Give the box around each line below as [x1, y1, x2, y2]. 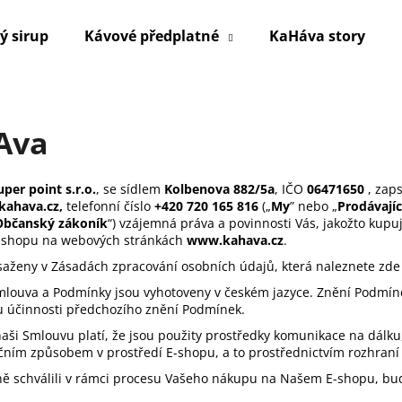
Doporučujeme [60, 234, 193, 259]
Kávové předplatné [84, 26, 219, 46]
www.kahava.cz [187, 231, 284, 249]
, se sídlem [96, 179, 164, 197]
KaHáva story [269, 26, 365, 46]
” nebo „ [290, 197, 337, 214]
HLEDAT [218, 158, 266, 176]
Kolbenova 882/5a [164, 179, 275, 197]
